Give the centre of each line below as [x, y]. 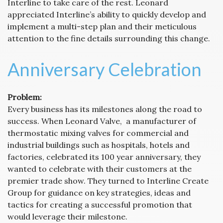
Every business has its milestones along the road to [105, 109]
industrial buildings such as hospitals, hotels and [99, 145]
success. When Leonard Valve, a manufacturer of [102, 121]
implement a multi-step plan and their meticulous [102, 26]
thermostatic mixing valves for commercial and [98, 133]
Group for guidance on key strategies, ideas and [99, 193]
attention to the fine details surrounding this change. [109, 38]
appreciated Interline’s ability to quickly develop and [107, 14]
